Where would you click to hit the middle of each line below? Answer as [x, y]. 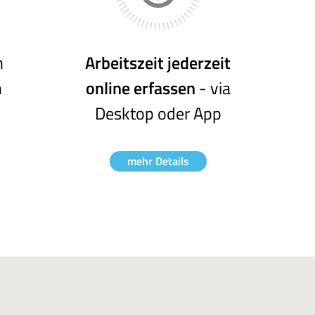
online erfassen [140, 88]
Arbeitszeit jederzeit [158, 63]
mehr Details [158, 161]
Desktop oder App [158, 113]
